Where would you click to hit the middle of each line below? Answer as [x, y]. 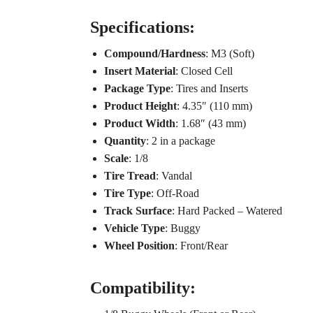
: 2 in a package [180, 141]
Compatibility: [143, 288]
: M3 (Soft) [230, 54]
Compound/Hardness [154, 54]
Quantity [125, 141]
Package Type [137, 89]
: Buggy [182, 228]
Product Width [139, 124]
